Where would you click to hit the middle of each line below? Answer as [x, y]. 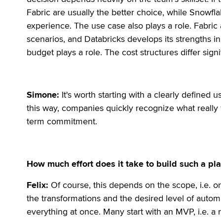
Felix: [38, 185]
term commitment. [62, 121]
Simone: [43, 95]
